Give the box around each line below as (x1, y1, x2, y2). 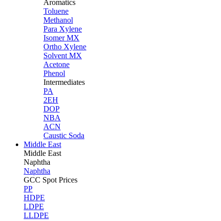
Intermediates (43, 78, 85, 87)
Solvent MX (43, 51, 82, 60)
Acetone (43, 60, 70, 69)
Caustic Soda (43, 131, 84, 140)
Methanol (43, 16, 73, 25)
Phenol (43, 69, 65, 78)
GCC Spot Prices (24, 176, 77, 184)
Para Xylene (43, 25, 82, 34)
